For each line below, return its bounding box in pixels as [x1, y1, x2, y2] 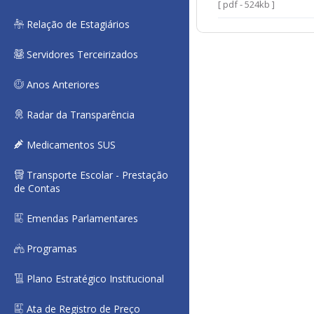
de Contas [14, 182, 60, 195]
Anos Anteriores [24, 78, 100, 91]
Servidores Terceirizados [24, 48, 138, 61]
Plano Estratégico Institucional [24, 272, 164, 285]
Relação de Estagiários [24, 18, 130, 31]
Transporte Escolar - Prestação [24, 168, 168, 182]
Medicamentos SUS [24, 138, 116, 151]
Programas [24, 242, 77, 255]
